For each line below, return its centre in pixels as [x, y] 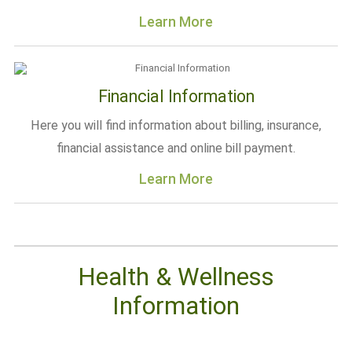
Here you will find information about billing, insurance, [176, 125]
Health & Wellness [176, 277]
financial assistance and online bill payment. [176, 148]
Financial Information [176, 96]
